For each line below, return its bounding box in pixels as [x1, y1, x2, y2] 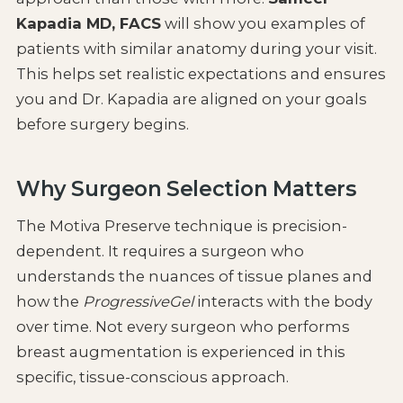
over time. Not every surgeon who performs [15, 318, 350, 336]
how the [15, 292, 83, 311]
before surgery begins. [15, 115, 189, 134]
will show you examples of [160, 14, 365, 33]
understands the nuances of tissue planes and [15, 267, 372, 286]
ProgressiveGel [82, 292, 193, 311]
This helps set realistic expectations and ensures [15, 65, 386, 84]
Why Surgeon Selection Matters [15, 175, 357, 202]
